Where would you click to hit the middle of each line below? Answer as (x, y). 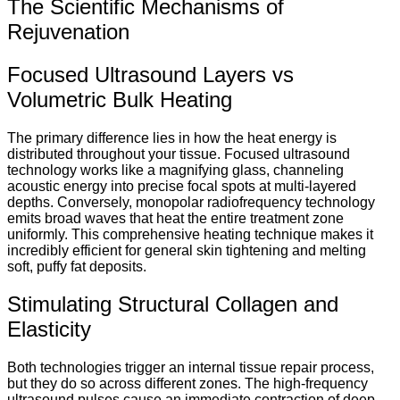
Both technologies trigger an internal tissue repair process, (191, 368)
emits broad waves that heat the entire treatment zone (175, 218)
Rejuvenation (68, 31)
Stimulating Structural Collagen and (173, 304)
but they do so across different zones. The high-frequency (187, 384)
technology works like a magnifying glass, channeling (175, 170)
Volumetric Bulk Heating (120, 99)
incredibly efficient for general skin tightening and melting (187, 250)
